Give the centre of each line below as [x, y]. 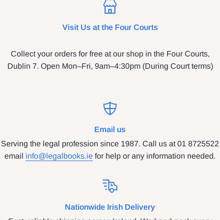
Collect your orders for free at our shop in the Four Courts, [110, 54]
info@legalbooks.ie [59, 156]
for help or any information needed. [154, 156]
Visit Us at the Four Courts [110, 27]
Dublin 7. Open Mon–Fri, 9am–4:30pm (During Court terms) [110, 66]
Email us [110, 129]
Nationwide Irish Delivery [110, 207]
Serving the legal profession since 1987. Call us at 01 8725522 [110, 143]
